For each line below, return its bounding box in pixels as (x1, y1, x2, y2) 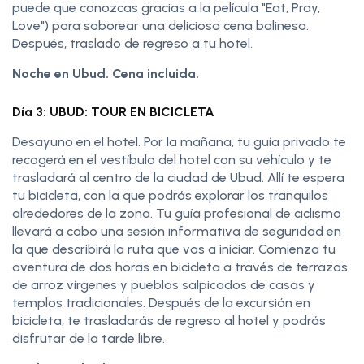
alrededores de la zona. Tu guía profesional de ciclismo (12, 205, 341, 221)
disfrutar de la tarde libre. (12, 330, 165, 346)
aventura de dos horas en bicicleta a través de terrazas (12, 258, 348, 275)
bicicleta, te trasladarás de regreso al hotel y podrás (12, 312, 326, 328)
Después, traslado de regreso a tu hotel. (12, 35, 253, 51)
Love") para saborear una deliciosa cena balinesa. (12, 17, 309, 33)
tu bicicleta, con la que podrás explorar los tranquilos (12, 187, 328, 203)
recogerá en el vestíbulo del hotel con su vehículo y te (12, 151, 331, 167)
